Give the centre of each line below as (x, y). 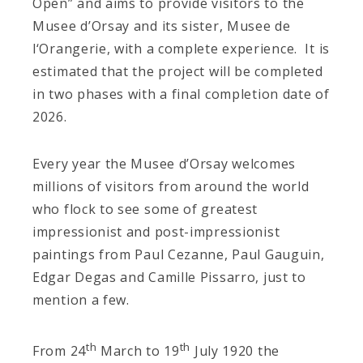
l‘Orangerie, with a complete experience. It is (181, 48)
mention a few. (81, 299)
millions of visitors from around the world (171, 186)
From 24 (59, 351)
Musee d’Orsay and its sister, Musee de (162, 26)
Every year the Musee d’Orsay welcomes (164, 163)
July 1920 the (235, 351)
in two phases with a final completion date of (181, 94)
